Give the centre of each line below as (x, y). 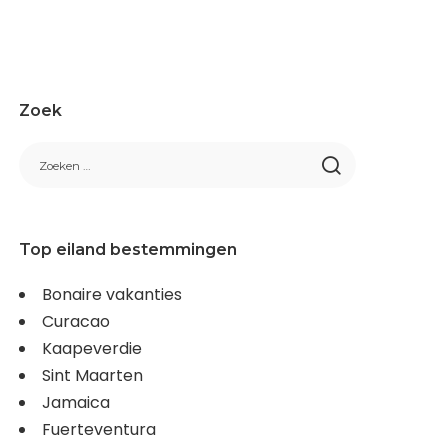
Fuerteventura (99, 429)
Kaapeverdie (92, 348)
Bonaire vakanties (112, 294)
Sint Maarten (93, 375)
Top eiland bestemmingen (128, 249)
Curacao (76, 321)
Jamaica (76, 402)
